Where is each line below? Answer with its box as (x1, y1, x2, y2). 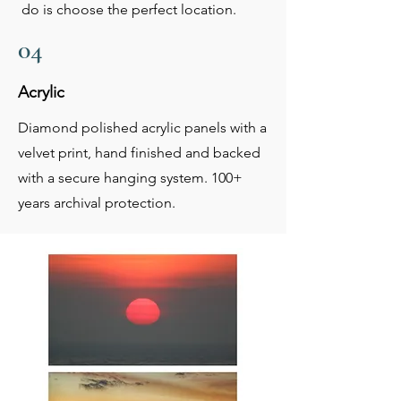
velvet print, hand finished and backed (18, 144, 260, 162)
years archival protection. (18, 194, 175, 212)
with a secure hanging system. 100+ (18, 169, 243, 187)
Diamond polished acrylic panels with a (18, 119, 267, 137)
